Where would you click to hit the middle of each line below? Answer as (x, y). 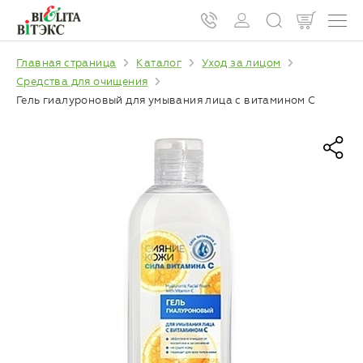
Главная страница (66, 63)
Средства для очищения (82, 81)
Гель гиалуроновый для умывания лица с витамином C (166, 100)
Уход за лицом (241, 63)
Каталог (159, 63)
